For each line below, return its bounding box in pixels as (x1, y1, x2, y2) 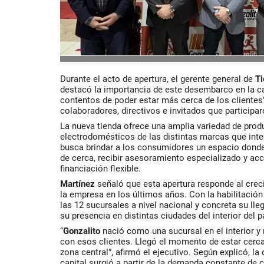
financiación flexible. (60, 163, 141, 174)
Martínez (60, 179, 95, 189)
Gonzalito (63, 226, 100, 236)
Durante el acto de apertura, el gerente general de (60, 74, 255, 84)
